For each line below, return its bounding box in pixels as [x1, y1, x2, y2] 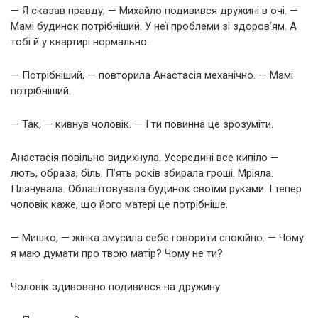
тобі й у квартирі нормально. [11, 35, 149, 49]
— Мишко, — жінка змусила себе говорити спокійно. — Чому [11, 231, 304, 245]
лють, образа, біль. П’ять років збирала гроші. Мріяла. [11, 167, 273, 180]
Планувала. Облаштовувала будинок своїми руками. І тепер [11, 182, 302, 196]
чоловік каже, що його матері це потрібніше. [11, 198, 228, 212]
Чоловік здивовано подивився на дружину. [11, 280, 222, 294]
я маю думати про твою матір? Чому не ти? [11, 247, 223, 261]
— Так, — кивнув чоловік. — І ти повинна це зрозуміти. [11, 118, 273, 131]
